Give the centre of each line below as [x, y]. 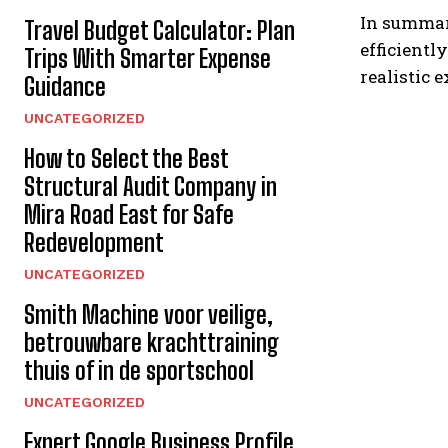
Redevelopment [94, 243]
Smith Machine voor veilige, [148, 315]
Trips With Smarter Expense [147, 59]
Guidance [65, 87]
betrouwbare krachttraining [151, 343]
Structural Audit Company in [150, 187]
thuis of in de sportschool [139, 371]
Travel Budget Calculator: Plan [159, 31]
